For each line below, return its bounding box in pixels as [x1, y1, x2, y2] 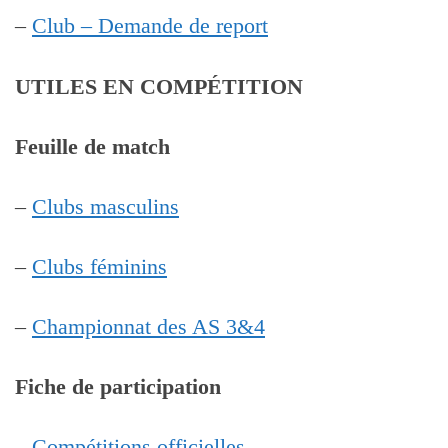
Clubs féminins [32, 254, 167, 279]
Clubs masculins [32, 194, 179, 219]
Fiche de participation [15, 375, 221, 400]
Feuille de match [15, 134, 170, 159]
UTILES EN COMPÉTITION [15, 74, 303, 99]
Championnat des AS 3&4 [32, 315, 265, 340]
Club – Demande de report [32, 14, 268, 39]
